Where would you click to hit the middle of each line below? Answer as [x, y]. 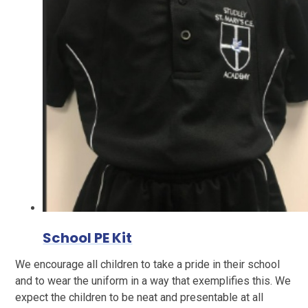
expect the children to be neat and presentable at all [140, 297]
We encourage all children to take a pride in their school [148, 264]
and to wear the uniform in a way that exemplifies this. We [153, 280]
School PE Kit [88, 238]
